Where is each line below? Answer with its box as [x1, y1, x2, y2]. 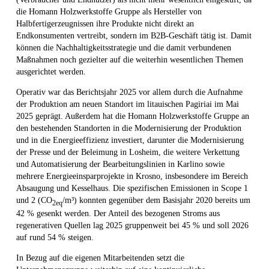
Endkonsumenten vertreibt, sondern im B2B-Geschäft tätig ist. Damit [16, 31, 252, 40]
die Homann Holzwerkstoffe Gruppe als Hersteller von [16, 7, 202, 16]
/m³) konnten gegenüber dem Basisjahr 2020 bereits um [62, 195, 250, 205]
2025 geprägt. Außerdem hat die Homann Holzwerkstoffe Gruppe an [16, 111, 249, 121]
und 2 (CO [16, 195, 52, 205]
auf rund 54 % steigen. [16, 233, 94, 243]
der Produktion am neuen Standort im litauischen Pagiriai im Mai [16, 99, 239, 109]
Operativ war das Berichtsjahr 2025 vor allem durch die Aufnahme [16, 87, 243, 97]
